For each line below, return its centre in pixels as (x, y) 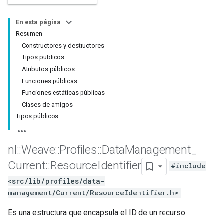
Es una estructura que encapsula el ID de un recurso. (97, 212)
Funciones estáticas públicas (63, 93)
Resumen (29, 34)
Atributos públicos (48, 69)
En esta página (38, 22)
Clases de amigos (47, 104)
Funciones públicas (49, 81)
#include (188, 166)
